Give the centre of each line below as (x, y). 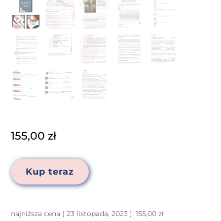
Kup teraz (50, 171)
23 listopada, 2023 (96, 213)
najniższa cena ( (38, 213)
